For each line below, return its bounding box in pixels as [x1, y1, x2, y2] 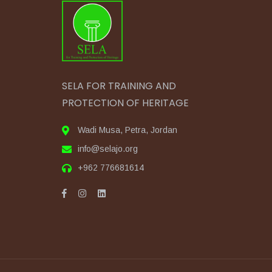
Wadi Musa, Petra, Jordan [78, 125, 177, 135]
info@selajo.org [78, 144, 138, 154]
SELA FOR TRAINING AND [62, 79, 176, 93]
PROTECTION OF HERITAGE [62, 96, 189, 110]
